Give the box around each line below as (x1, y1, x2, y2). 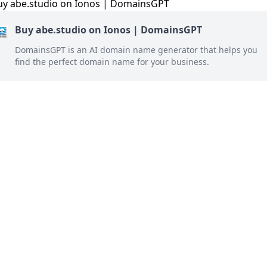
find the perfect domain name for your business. (15, 56, 209, 67)
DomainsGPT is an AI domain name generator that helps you (15, 44, 257, 55)
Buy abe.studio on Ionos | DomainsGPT (15, 23, 202, 36)
